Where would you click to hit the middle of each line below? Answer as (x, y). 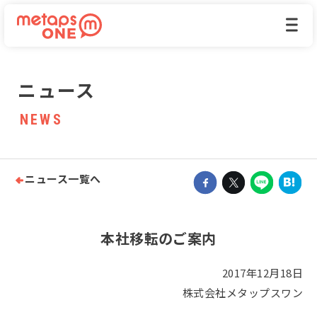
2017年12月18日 (263, 273)
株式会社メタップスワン (243, 293)
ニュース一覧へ (63, 180)
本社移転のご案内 (158, 238)
